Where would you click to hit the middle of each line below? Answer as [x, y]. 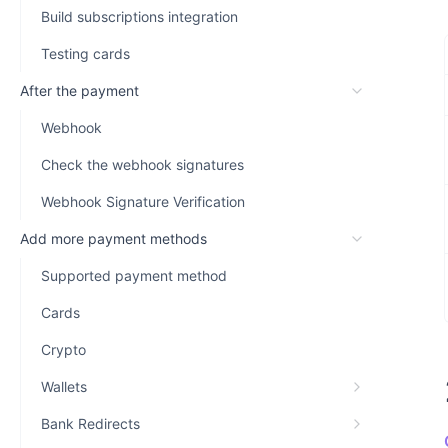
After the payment [79, 90]
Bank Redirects [90, 423]
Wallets [64, 386]
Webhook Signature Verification [143, 201]
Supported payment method [134, 275]
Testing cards [85, 53]
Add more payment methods [113, 238]
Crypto [63, 349]
